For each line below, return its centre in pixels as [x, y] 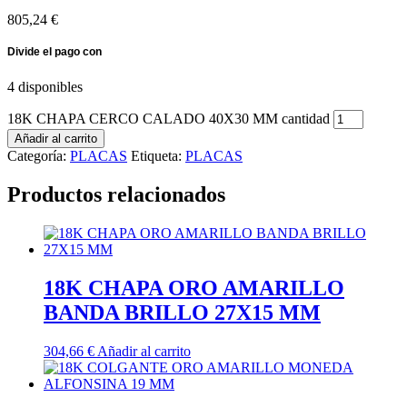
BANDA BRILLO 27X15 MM [182, 312]
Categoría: [39, 155]
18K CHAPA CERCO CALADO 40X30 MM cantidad [169, 118]
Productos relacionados [116, 194]
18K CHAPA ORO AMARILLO [194, 288]
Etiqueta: [158, 155]
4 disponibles [45, 86]
